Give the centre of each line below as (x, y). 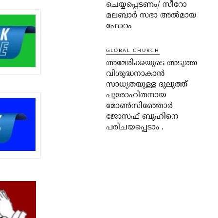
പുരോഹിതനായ (136, 96)
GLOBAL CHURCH (133, 51)
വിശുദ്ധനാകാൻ (135, 74)
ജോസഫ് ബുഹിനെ (142, 117)
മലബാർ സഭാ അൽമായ (151, 16)
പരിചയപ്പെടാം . (135, 128)
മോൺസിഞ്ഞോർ (139, 106)
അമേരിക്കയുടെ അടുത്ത (152, 64)
